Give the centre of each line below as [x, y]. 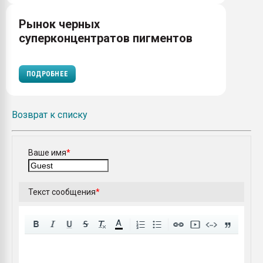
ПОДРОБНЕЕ [48, 74]
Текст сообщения [62, 192]
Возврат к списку [50, 115]
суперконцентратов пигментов [106, 38]
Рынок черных [59, 24]
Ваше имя [47, 152]
